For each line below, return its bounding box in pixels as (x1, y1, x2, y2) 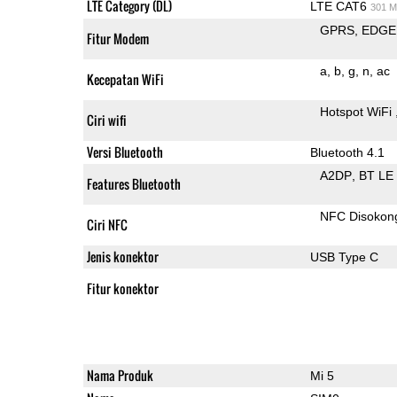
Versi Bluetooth (86, 142, 163, 161)
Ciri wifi (86, 110, 127, 129)
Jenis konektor (86, 246, 159, 266)
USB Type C (309, 249, 378, 264)
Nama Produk (86, 365, 153, 385)
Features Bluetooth (86, 174, 181, 193)
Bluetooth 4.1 (309, 144, 385, 160)
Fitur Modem (86, 28, 149, 48)
